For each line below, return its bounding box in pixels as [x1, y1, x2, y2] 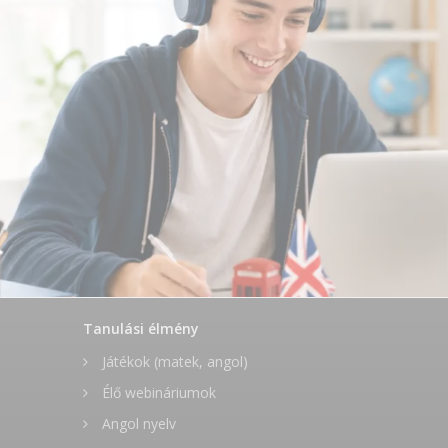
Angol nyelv [98, 414, 177, 434]
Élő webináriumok [98, 383, 217, 403]
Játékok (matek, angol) [98, 352, 249, 372]
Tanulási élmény [83, 319, 200, 339]
